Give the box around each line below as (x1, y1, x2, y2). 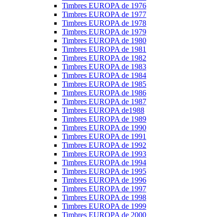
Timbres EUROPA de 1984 (62, 71, 146, 80)
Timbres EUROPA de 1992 (62, 141, 146, 150)
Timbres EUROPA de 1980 (62, 36, 146, 45)
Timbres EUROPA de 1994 (62, 158, 146, 167)
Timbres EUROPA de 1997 (62, 185, 146, 193)
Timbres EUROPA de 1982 (62, 54, 146, 62)
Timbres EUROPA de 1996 (62, 176, 146, 185)
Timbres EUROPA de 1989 (62, 115, 146, 124)
